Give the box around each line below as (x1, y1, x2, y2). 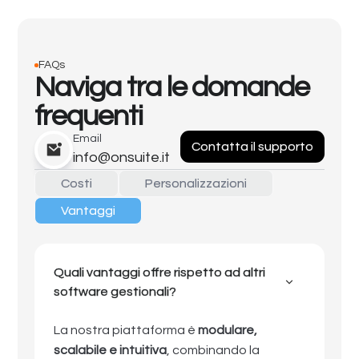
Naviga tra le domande (34, 72, 309, 103)
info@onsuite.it (72, 150, 170, 166)
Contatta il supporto (192, 140, 314, 154)
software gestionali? (53, 285, 176, 299)
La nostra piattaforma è (53, 324, 198, 337)
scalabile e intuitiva (53, 344, 167, 357)
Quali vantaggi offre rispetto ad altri (53, 266, 265, 280)
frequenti (34, 101, 143, 132)
